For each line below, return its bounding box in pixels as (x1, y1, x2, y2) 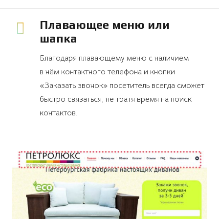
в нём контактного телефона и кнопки (39, 66, 175, 77)
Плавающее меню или (39, 18, 170, 31)
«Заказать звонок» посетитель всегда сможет (39, 80, 204, 90)
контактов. (39, 108, 78, 118)
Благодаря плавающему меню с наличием (39, 53, 189, 63)
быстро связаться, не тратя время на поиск (39, 94, 192, 104)
